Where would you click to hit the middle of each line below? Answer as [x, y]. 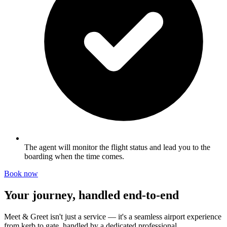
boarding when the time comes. [74, 157]
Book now [21, 174]
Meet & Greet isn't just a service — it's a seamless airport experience [113, 216]
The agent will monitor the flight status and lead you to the [117, 147]
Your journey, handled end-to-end [91, 195]
